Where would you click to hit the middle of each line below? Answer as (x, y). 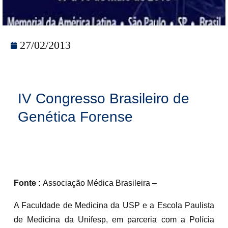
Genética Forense (75, 117)
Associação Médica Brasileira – (99, 183)
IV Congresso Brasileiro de (104, 98)
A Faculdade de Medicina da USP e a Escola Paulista (114, 205)
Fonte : (27, 183)
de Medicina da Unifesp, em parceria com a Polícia (114, 219)
